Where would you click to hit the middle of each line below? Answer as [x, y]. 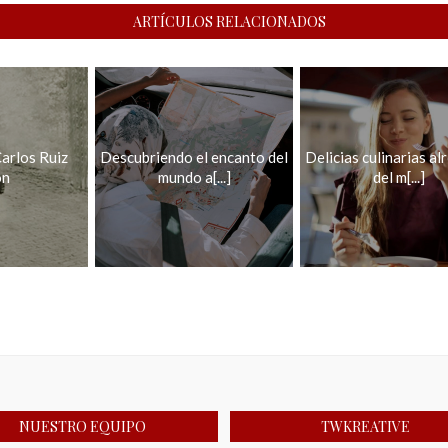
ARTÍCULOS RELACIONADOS [229, 21]
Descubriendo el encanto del [194, 157]
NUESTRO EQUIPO [83, 426]
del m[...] [399, 177]
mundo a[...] [194, 177]
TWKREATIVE [365, 426]
